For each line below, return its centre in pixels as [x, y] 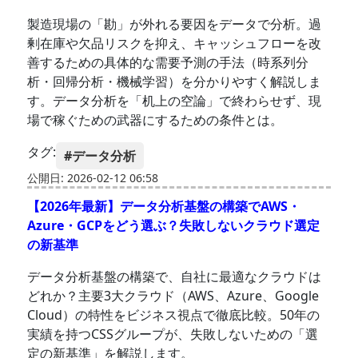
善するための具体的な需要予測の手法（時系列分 [168, 63]
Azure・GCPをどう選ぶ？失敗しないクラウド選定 [174, 226]
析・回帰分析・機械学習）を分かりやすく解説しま [175, 82]
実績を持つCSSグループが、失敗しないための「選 [173, 334]
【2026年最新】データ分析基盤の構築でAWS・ [164, 207]
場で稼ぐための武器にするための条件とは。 [155, 120]
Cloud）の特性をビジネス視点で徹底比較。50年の [174, 315]
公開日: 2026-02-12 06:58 [93, 178]
